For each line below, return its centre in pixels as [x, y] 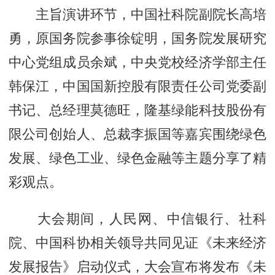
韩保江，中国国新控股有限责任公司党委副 [137, 86]
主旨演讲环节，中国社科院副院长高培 [137, 14]
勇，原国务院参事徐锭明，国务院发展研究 [137, 38]
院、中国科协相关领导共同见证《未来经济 [137, 242]
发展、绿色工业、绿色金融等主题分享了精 [137, 158]
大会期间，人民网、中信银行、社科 [137, 219]
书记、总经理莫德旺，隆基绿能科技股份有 [137, 110]
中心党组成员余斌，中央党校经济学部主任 [137, 62]
